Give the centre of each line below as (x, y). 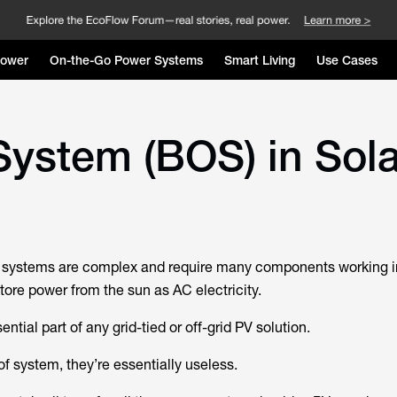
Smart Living (260, 60)
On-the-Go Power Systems (126, 60)
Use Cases (347, 60)
